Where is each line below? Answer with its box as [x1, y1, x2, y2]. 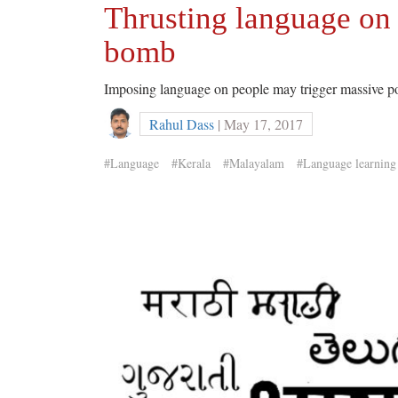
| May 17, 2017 [214, 115, 303, 133]
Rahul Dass [149, 115, 214, 133]
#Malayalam [223, 155, 284, 171]
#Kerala [171, 155, 211, 171]
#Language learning [297, 155, 396, 171]
